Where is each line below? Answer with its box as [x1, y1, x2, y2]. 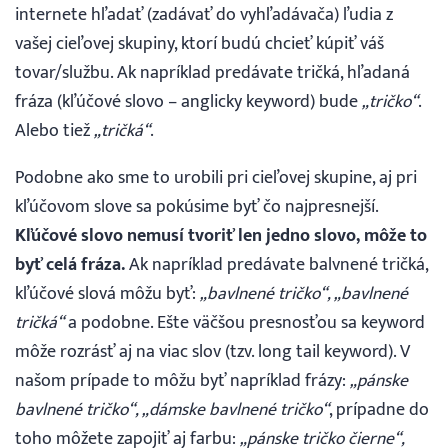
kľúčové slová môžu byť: [15, 278, 200, 308]
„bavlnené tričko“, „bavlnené [200, 278, 408, 308]
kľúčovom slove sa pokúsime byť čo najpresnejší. [15, 191, 378, 221]
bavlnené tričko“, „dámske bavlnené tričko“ [15, 394, 329, 424]
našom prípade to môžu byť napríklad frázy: [15, 365, 350, 395]
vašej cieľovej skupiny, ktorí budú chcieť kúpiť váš [15, 29, 384, 59]
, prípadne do [329, 394, 429, 424]
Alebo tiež [15, 116, 94, 146]
